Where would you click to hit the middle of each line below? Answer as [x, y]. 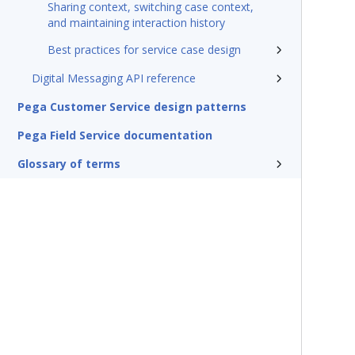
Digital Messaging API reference [114, 78]
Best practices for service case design [144, 50]
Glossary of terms [69, 164]
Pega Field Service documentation [115, 135]
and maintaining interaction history [136, 23]
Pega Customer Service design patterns [132, 107]
